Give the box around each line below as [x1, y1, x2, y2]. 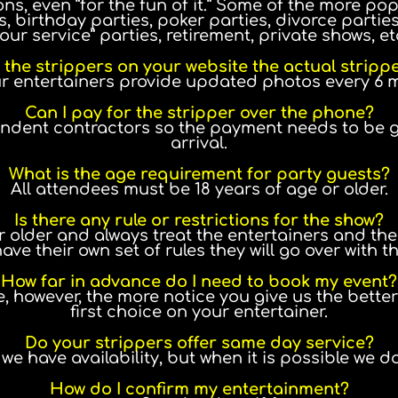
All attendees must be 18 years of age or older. [10, 179, 388, 198]
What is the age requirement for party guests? [8, 164, 390, 183]
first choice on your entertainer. [70, 302, 328, 321]
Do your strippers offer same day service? [24, 333, 374, 352]
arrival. [171, 133, 227, 152]
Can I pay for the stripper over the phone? [24, 103, 374, 122]
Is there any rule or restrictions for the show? [14, 211, 384, 229]
